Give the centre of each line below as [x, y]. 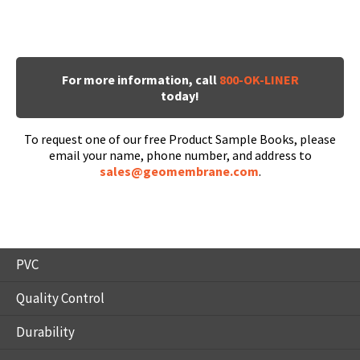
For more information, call [140, 80]
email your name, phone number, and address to [180, 155]
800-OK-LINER [259, 80]
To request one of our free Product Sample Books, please [180, 139]
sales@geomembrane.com [179, 171]
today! [180, 96]
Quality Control [60, 298]
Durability [45, 332]
